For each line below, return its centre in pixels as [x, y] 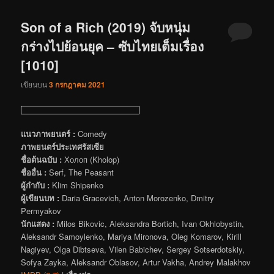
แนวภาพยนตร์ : [48, 134]
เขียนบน [35, 84]
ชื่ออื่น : [34, 172]
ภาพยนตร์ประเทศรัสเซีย [63, 147]
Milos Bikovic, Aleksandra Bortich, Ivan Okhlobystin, [150, 224]
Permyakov [41, 211]
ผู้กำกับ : [35, 185]
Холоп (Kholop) [91, 160]
